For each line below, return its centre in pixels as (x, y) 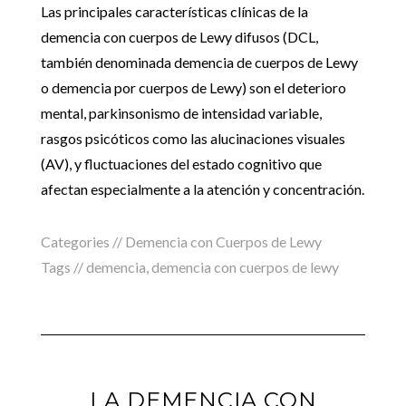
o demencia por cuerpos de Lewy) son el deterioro (193, 87)
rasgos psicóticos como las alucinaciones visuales (193, 138)
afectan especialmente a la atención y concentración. (202, 189)
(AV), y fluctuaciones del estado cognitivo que (181, 164)
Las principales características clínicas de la (174, 11)
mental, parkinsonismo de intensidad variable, (181, 113)
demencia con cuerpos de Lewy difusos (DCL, (179, 37)
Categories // (82, 242)
